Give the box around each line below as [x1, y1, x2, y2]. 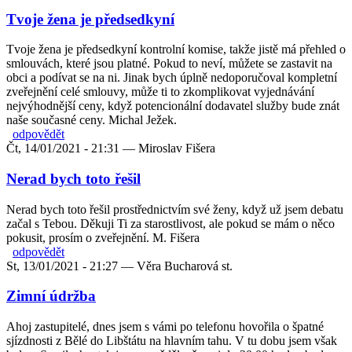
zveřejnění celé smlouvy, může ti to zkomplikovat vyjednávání [6, 85, 314, 99]
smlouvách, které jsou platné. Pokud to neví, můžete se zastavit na [6, 57, 332, 71]
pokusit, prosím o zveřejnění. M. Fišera [6, 230, 200, 244]
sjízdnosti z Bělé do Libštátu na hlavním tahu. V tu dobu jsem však [6, 334, 337, 348]
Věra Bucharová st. [137, 258, 233, 273]
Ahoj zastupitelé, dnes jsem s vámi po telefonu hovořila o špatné [6, 320, 324, 334]
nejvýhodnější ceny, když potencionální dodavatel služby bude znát [6, 99, 339, 113]
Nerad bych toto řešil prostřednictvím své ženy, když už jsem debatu [6, 202, 343, 216]
